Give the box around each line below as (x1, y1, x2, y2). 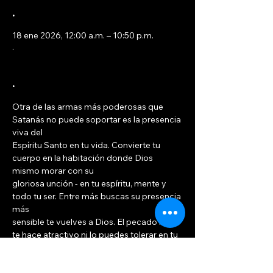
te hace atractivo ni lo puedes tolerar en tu (12, 229, 180, 240)
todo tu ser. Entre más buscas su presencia (12, 191, 183, 202)
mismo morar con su (12, 165, 94, 176)
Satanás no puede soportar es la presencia (12, 114, 183, 125)
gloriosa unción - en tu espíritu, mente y (12, 178, 168, 189)
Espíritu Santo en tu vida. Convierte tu (12, 140, 162, 151)
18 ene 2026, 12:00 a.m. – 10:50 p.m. (12, 30, 154, 41)
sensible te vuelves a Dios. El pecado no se (12, 216, 182, 227)
